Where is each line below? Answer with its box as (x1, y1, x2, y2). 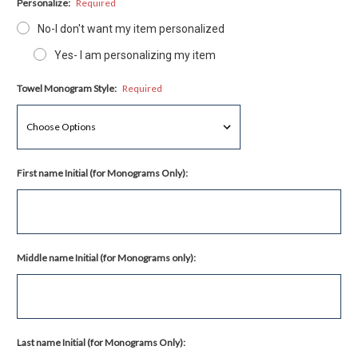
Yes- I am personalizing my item (54, 48, 216, 62)
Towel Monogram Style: (17, 82, 118, 94)
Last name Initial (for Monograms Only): (17, 336, 185, 348)
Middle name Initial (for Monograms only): (17, 251, 196, 264)
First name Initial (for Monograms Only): (17, 166, 188, 179)
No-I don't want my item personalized (37, 22, 225, 35)
